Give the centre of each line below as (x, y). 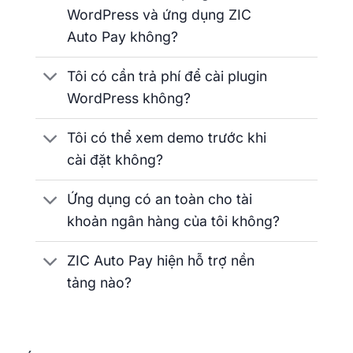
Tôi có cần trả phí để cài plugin (167, 76)
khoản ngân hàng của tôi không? (174, 221)
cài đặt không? (115, 160)
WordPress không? (129, 98)
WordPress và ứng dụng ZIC (160, 15)
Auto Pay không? (123, 37)
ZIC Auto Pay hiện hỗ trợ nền (161, 261)
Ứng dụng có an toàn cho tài (160, 199)
